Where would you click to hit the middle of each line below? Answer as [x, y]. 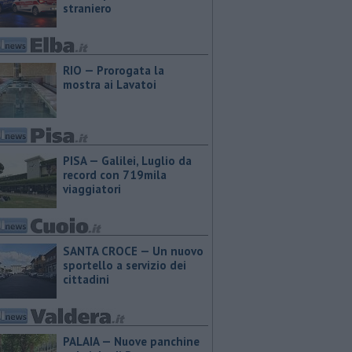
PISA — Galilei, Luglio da [127, 161]
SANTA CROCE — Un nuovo [133, 251]
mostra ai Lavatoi [110, 84]
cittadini [86, 279]
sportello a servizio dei [125, 265]
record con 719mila [115, 175]
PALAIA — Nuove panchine [131, 341]
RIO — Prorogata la [114, 70]
